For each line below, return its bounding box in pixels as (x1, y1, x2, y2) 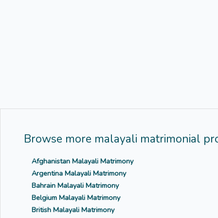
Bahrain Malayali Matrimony (32, 181, 119, 191)
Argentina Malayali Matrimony (32, 168, 126, 179)
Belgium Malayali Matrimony (32, 193, 120, 203)
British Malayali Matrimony (32, 205, 114, 215)
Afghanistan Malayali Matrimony (32, 156, 133, 166)
